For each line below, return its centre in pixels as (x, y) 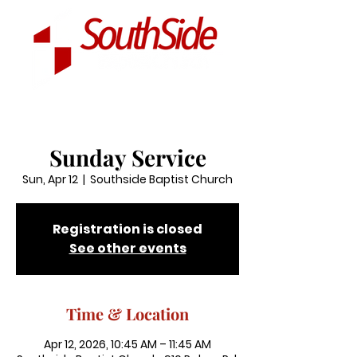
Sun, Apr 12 (50, 179)
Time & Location (127, 314)
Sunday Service (127, 157)
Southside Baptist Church (161, 179)
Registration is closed (127, 229)
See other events (127, 248)
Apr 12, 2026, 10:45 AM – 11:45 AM (127, 344)
